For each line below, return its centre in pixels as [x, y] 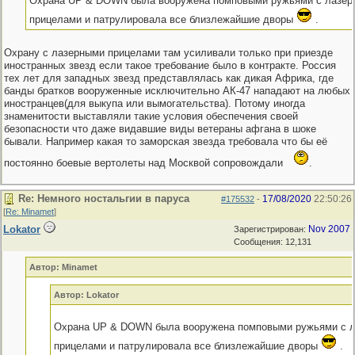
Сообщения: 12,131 [273, 242]
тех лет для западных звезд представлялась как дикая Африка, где [169, 78]
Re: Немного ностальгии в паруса [104, 198]
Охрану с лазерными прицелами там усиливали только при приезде [168, 53]
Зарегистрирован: [271, 229]
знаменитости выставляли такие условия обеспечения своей [151, 116]
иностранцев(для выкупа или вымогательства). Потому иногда [155, 103]
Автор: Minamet [63, 267]
